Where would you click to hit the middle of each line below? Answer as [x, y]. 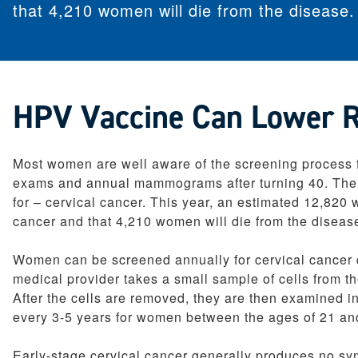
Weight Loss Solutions [203, 53]
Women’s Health [187, 72]
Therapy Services [190, 34]
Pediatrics [168, 14]
